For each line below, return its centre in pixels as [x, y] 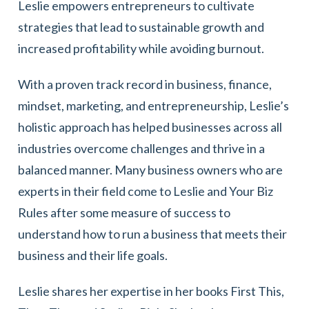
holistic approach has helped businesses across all [150, 127]
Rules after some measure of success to [124, 212]
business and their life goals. [93, 255]
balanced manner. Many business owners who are [150, 169]
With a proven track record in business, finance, [145, 84]
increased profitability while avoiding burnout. [142, 48]
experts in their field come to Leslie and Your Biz [146, 191]
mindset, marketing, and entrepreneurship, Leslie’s [153, 105]
